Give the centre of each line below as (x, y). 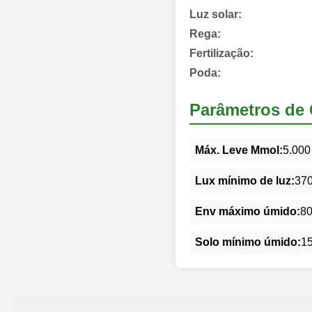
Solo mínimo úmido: (248, 242)
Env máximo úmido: (248, 211)
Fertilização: (221, 53)
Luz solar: (216, 14)
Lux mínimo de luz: (245, 180)
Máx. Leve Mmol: (239, 150)
